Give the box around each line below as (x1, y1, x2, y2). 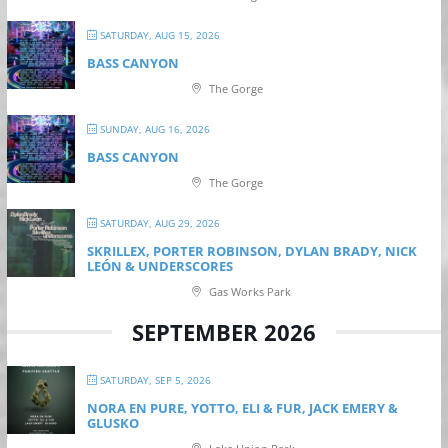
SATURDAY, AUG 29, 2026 (96, 216, 220, 231)
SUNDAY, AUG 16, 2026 (96, 122, 210, 137)
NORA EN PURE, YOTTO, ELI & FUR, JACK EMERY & (86, 399, 398, 418)
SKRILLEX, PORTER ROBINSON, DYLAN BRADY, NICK (86, 242, 417, 261)
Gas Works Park (205, 284, 291, 300)
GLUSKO (86, 414, 139, 433)
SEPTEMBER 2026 (132, 317, 316, 348)
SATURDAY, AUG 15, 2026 (96, 28, 220, 43)
